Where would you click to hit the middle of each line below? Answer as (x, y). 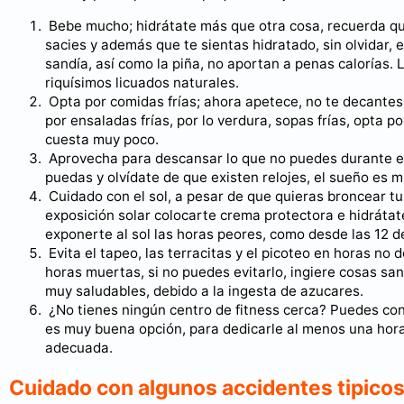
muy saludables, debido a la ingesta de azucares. (204, 291)
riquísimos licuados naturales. (142, 83)
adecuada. (79, 348)
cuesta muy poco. (102, 140)
